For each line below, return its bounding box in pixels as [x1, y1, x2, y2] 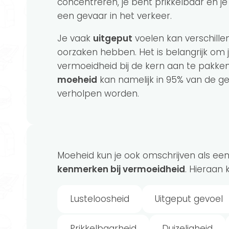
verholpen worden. [57, 87, 142, 100]
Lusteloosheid [70, 192, 129, 205]
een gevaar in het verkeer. [57, 9, 174, 22]
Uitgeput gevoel [155, 192, 223, 205]
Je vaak [57, 32, 93, 44]
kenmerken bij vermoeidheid [57, 163, 185, 175]
